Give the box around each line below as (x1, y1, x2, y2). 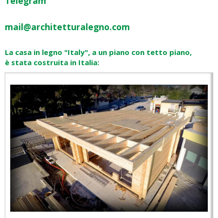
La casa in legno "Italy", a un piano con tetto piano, (5, 47, 192, 57)
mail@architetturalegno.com (5, 20, 130, 33)
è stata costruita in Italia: (5, 57, 99, 67)
